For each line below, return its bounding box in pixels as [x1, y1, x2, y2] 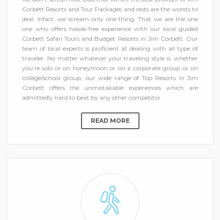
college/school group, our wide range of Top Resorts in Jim [22, 74, 198, 82]
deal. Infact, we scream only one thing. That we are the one [22, 15, 198, 23]
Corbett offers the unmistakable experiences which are [22, 84, 198, 92]
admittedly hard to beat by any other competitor [22, 94, 161, 102]
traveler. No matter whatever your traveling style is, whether [22, 55, 198, 62]
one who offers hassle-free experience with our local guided [22, 25, 198, 33]
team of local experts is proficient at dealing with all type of [22, 45, 198, 53]
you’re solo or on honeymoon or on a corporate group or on [22, 64, 198, 72]
